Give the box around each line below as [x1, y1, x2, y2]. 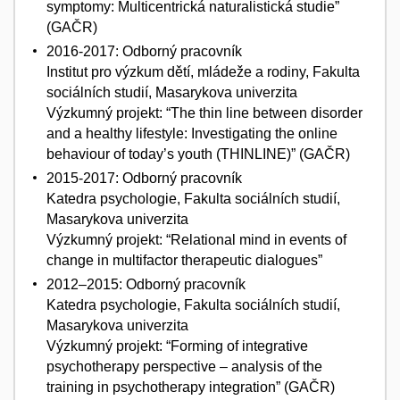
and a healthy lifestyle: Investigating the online [46, 126, 337, 142]
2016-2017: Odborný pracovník [46, 44, 242, 60]
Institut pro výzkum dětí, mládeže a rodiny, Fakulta [46, 64, 360, 80]
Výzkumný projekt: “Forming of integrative [46, 338, 308, 354]
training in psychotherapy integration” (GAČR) [46, 379, 335, 396]
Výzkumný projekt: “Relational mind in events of [46, 232, 346, 248]
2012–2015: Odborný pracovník [46, 277, 246, 293]
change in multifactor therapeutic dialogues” [46, 253, 322, 269]
